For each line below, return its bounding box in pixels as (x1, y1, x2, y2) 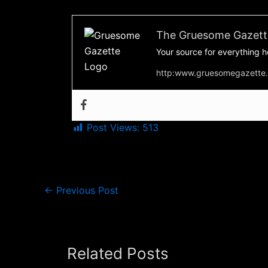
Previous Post (53, 184, 118, 196)
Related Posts (67, 243, 169, 263)
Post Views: (87, 121, 139, 133)
